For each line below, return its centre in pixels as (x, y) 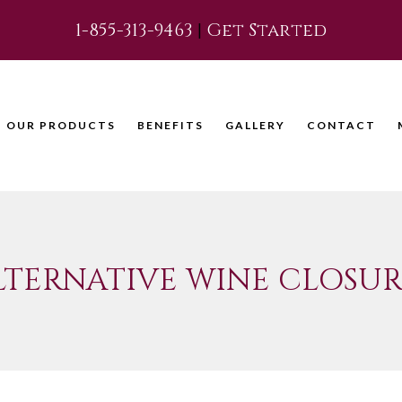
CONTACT (341, 126)
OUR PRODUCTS (61, 126)
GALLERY (255, 126)
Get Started (267, 30)
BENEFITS (170, 126)
